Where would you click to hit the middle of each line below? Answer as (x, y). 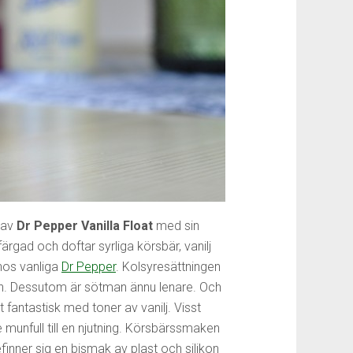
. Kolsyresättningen (168, 267)
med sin (176, 226)
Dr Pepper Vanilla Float (85, 226)
